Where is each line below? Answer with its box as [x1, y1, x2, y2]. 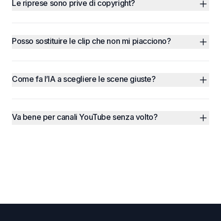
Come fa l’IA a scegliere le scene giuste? [12, 74, 156, 84]
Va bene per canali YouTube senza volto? [12, 112, 158, 122]
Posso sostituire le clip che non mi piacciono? [12, 36, 171, 46]
